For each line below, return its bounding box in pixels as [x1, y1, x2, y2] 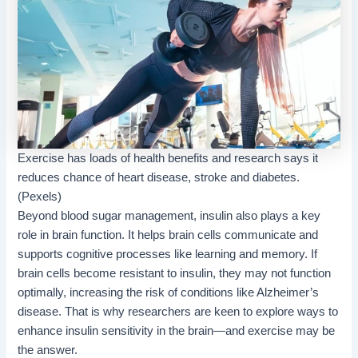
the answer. [18, 343, 78, 356]
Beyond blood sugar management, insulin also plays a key [18, 209, 321, 222]
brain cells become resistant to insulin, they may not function [18, 266, 332, 280]
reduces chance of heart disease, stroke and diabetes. [18, 170, 300, 184]
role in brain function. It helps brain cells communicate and [18, 228, 319, 241]
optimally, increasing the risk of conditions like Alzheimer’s [18, 285, 320, 299]
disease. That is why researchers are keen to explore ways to [18, 304, 339, 318]
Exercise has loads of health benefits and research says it [18, 151, 319, 165]
